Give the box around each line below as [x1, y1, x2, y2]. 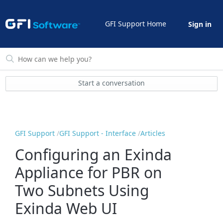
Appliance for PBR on [15, 162, 163, 183]
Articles [140, 128, 166, 138]
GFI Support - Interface [59, 128, 136, 138]
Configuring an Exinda [15, 144, 172, 165]
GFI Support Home [105, 18, 166, 28]
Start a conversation [78, 78, 145, 88]
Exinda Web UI [15, 198, 117, 219]
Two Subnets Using [15, 180, 149, 201]
